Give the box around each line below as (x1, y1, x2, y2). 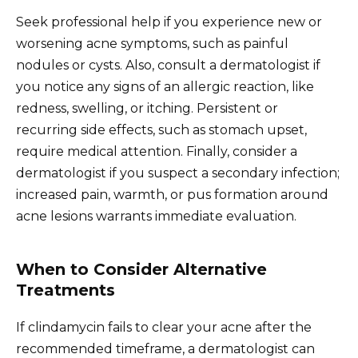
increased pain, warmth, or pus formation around (16, 187, 328, 203)
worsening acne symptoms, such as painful (16, 36, 288, 52)
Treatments (16, 280, 115, 300)
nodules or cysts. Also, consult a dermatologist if (16, 58, 320, 74)
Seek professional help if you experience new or (16, 14, 322, 30)
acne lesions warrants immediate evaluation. (16, 209, 296, 225)
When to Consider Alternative (16, 260, 267, 280)
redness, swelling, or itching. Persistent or (16, 101, 278, 117)
